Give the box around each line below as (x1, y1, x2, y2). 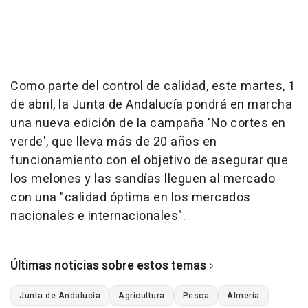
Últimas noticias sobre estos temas (10, 256, 206, 275)
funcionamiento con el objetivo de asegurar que (10, 151, 288, 170)
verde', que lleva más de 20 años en (10, 132, 217, 151)
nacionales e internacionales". (10, 206, 186, 225)
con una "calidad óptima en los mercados (10, 188, 251, 207)
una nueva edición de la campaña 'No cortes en (10, 113, 286, 133)
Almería (227, 289, 260, 302)
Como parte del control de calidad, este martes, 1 (10, 76, 296, 96)
